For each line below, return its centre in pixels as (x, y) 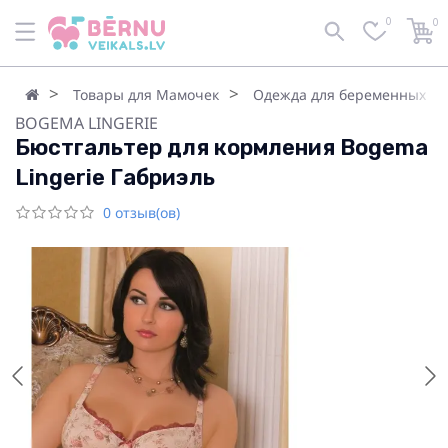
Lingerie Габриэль (115, 177)
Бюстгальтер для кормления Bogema (221, 147)
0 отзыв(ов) (141, 212)
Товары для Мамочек (146, 94)
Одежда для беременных (339, 94)
